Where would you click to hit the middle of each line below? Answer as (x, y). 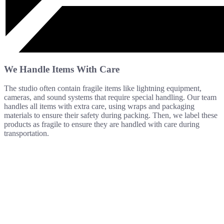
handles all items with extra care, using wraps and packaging (99, 106)
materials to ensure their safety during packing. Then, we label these (111, 115)
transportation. (26, 133)
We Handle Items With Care (62, 69)
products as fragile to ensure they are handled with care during (102, 124)
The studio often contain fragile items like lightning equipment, (103, 88)
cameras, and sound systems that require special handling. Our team (110, 97)
